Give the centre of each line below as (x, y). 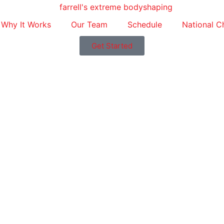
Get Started (112, 45)
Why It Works (26, 24)
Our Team (89, 24)
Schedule (145, 24)
